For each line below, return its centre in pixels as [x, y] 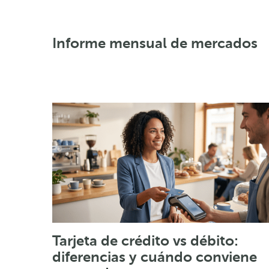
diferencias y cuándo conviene [155, 257]
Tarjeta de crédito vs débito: [145, 240]
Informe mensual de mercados [155, 43]
